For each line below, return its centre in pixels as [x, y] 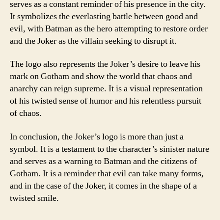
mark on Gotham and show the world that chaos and [101, 76]
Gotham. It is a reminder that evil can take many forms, [107, 173]
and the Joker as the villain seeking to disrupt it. [93, 41]
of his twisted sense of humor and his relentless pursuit [106, 101]
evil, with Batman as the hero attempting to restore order [109, 28]
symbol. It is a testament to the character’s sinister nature [110, 149]
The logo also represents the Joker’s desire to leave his [105, 64]
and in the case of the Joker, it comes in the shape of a [103, 186]
